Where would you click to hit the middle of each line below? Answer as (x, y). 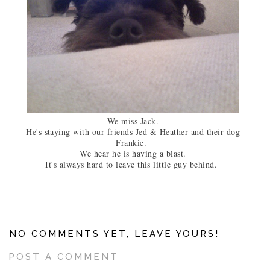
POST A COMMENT (64, 256)
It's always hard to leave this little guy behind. (133, 164)
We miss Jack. (133, 121)
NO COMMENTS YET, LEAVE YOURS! (114, 234)
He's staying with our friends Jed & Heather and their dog (133, 131)
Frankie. (133, 142)
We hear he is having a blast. (133, 153)
